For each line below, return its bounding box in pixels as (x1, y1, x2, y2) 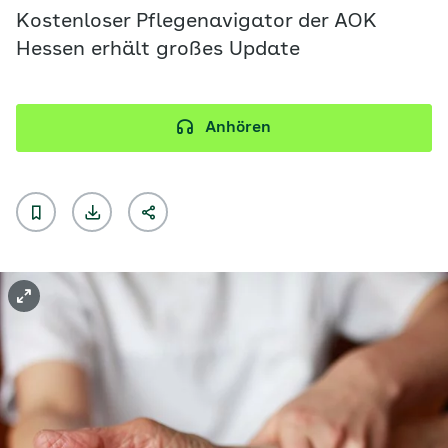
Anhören (205, 120, 271, 136)
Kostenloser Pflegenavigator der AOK (16, 12, 377, 32)
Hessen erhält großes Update (16, 40, 300, 60)
